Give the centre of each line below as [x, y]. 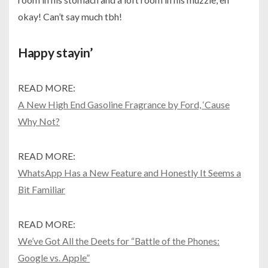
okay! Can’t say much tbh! [70, 16]
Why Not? [39, 121]
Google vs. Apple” [54, 257]
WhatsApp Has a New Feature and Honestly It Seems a [130, 172]
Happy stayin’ [55, 52]
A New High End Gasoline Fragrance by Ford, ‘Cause [124, 104]
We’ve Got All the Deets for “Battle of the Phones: [119, 240]
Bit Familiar [42, 189]
